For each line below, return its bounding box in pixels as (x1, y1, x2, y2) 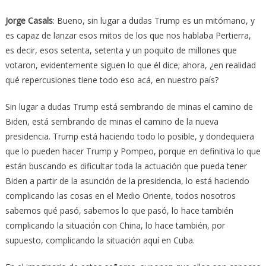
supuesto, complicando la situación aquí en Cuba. (5, 235, 195, 246)
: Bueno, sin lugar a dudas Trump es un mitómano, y (52, 15, 255, 27)
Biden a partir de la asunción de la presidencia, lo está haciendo (5, 175, 249, 187)
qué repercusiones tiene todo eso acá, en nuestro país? (5, 74, 218, 86)
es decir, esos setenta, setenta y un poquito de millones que (5, 45, 237, 56)
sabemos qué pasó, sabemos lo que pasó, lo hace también (5, 205, 233, 217)
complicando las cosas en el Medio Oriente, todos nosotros (5, 190, 236, 202)
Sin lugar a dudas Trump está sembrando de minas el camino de (5, 101, 253, 113)
